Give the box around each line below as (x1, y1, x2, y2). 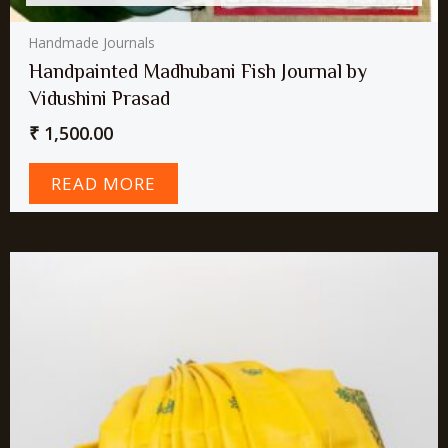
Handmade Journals (29, 33, 156, 53)
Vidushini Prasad (29, 87, 171, 110)
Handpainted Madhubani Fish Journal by (29, 60, 368, 83)
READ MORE (51, 171, 157, 195)
